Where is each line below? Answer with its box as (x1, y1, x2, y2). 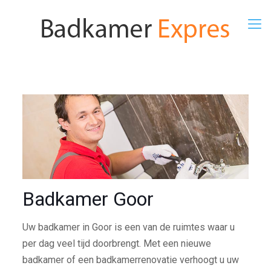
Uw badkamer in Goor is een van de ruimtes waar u (22, 221, 235, 233)
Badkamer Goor (22, 188, 154, 211)
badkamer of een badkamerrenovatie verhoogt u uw (22, 254, 239, 266)
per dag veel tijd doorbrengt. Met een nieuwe (22, 238, 211, 250)
